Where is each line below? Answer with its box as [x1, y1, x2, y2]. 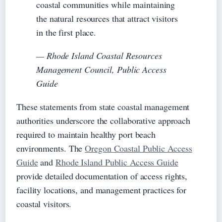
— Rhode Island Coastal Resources [36, 49, 162, 61]
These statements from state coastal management [16, 100, 190, 112]
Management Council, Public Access [36, 63, 166, 75]
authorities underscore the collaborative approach [16, 114, 191, 126]
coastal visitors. [16, 197, 72, 210]
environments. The [16, 142, 85, 154]
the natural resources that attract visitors [36, 12, 178, 24]
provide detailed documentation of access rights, [16, 169, 188, 182]
